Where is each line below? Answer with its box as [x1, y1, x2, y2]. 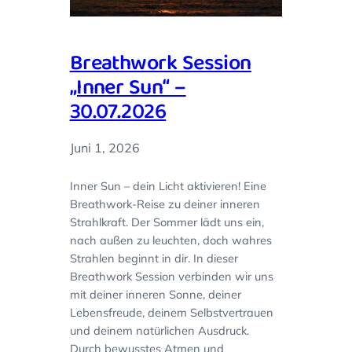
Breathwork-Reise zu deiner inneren [69, 196, 260, 211]
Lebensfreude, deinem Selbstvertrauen [69, 304, 273, 320]
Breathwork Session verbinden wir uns [69, 268, 273, 284]
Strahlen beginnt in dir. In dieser [69, 250, 238, 266]
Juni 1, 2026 [69, 139, 140, 156]
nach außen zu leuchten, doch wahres [69, 232, 272, 247]
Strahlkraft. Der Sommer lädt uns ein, [69, 214, 264, 229]
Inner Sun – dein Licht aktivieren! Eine [69, 178, 266, 193]
